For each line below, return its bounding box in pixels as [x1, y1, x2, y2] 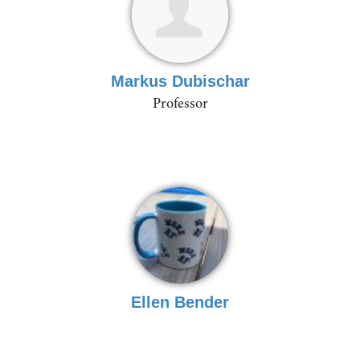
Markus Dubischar [110, 72, 250, 90]
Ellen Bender [131, 292, 229, 311]
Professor [152, 92, 208, 112]
